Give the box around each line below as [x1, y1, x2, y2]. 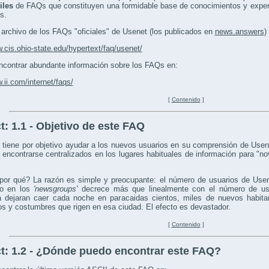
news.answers [214, 27, 264, 37]
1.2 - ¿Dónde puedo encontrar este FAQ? [11, 245, 221, 258]
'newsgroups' [34, 184, 82, 194]
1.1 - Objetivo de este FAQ [11, 120, 145, 133]
